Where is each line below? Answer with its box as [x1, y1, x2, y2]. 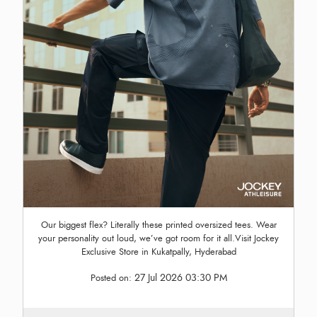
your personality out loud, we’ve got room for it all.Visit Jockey [38, 232, 279, 246]
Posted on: [90, 272, 134, 285]
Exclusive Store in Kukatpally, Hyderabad [81, 246, 236, 259]
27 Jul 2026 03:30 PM [134, 271, 227, 285]
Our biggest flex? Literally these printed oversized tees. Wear [40, 219, 277, 232]
